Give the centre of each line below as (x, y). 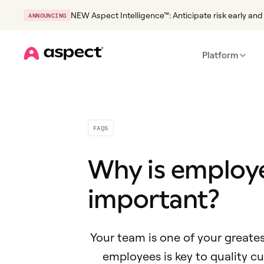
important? (154, 199)
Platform (220, 55)
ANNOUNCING (47, 15)
